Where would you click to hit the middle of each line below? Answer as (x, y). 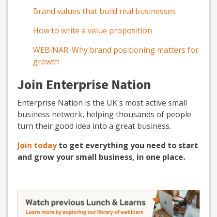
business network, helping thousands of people (104, 114)
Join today (37, 145)
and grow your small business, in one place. (101, 157)
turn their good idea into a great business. (94, 126)
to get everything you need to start (128, 145)
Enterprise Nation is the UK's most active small (102, 103)
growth (46, 62)
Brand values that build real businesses (104, 11)
